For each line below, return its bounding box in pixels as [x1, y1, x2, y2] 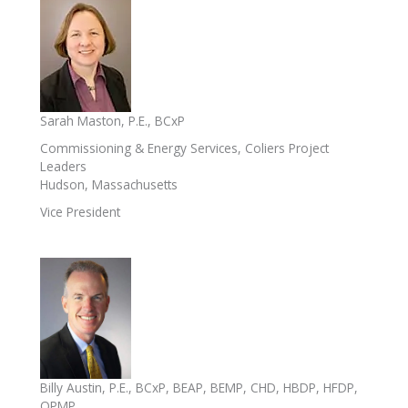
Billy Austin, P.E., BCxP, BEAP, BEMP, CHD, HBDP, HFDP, [40, 379, 358, 397]
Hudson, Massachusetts [40, 175, 178, 193]
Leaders [40, 157, 87, 175]
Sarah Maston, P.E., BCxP [40, 111, 185, 129]
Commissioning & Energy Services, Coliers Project [40, 138, 329, 157]
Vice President [40, 202, 120, 220]
